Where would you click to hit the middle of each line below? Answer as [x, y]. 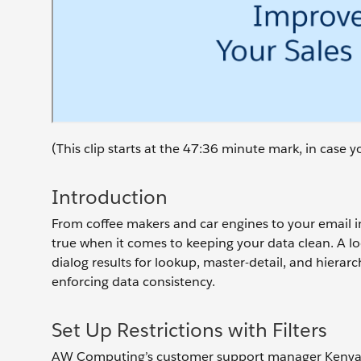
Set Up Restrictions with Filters [189, 330]
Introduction [110, 197]
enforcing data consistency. [133, 282]
